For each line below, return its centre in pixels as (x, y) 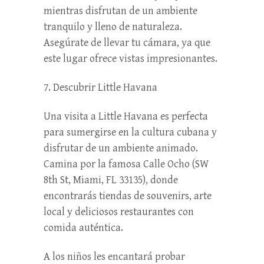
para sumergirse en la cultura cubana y (130, 132)
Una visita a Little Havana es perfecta (126, 116)
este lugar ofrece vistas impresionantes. (131, 58)
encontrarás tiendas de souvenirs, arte (128, 196)
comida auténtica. (83, 227)
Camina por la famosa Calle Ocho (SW (126, 164)
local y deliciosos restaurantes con (119, 212)
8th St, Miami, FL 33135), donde (111, 180)
